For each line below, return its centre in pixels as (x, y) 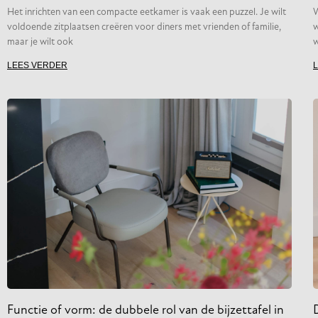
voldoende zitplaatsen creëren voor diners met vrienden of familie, (144, 28)
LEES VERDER (37, 66)
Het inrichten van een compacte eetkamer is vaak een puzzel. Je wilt (147, 13)
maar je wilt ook (40, 43)
